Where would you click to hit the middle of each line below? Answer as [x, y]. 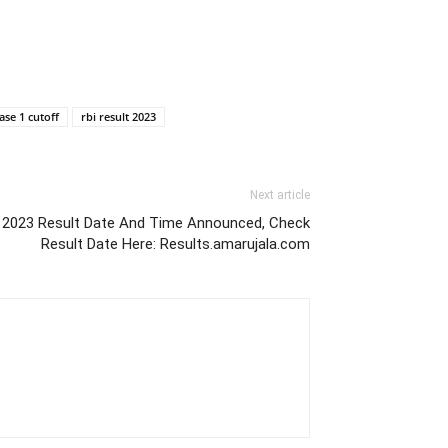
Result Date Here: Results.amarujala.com [175, 243]
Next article [280, 194]
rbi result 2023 [118, 116]
